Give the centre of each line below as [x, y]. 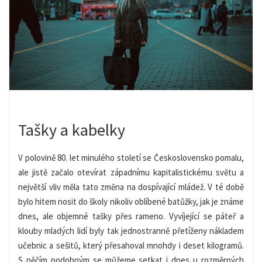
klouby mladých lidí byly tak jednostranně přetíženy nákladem [131, 230]
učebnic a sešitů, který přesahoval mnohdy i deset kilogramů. [131, 245]
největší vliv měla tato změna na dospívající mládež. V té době [131, 187]
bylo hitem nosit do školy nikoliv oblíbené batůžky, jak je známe [131, 201]
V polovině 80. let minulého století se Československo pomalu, [131, 157]
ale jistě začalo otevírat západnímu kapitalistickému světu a [131, 172]
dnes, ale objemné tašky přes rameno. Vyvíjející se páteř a [131, 216]
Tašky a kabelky [72, 130]
